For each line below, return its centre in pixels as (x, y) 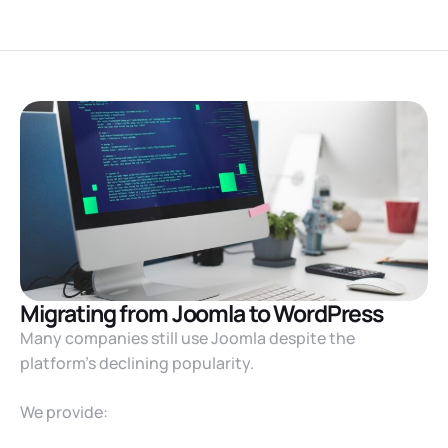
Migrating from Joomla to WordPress (201, 313)
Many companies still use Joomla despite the (187, 338)
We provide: (64, 412)
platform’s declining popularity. (137, 363)
